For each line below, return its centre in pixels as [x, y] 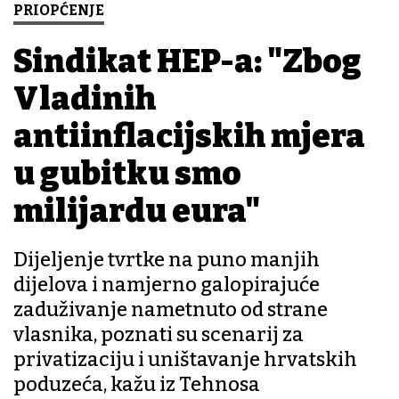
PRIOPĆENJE [59, 11]
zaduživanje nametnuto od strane [171, 310]
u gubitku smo [127, 174]
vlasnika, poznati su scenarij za [159, 335]
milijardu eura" [137, 212]
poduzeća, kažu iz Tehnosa [137, 385]
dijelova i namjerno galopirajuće [167, 285]
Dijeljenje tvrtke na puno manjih [167, 260]
